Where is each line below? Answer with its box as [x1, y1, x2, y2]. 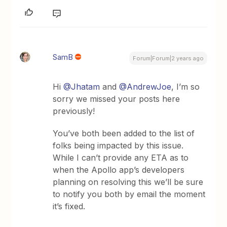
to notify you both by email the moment [53, 189, 206, 199]
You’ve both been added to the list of [53, 128, 195, 138]
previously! [53, 106, 100, 116]
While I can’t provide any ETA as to [53, 153, 189, 163]
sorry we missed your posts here [53, 94, 180, 104]
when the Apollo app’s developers [53, 165, 185, 175]
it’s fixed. [53, 201, 88, 211]
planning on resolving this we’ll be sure [53, 177, 204, 187]
